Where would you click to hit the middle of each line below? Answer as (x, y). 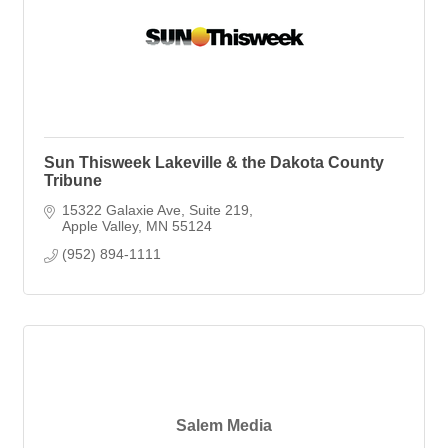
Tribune (73, 180)
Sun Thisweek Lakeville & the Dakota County (214, 162)
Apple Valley (99, 225)
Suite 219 (218, 209)
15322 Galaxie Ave (121, 209)
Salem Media (224, 426)
